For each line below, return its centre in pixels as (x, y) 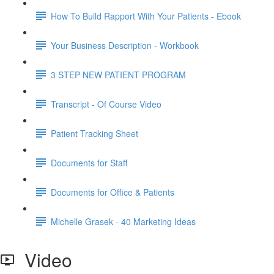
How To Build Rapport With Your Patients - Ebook (146, 16)
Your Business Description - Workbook (125, 45)
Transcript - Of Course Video (106, 104)
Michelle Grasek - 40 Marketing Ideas (123, 221)
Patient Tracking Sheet (94, 133)
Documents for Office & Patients (113, 192)
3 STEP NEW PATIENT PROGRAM (118, 74)
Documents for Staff (89, 162)
